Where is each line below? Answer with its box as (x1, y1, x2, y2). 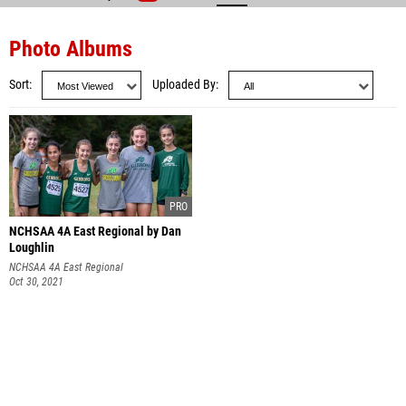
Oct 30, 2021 (9, 275, 63, 288)
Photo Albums (9, 36, 132, 62)
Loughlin (9, 240, 54, 256)
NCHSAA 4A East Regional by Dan (9, 224, 181, 239)
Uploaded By (152, 77, 216, 92)
